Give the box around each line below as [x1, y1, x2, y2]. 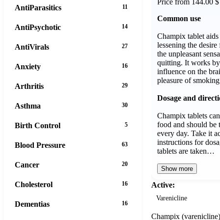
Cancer [15, 160, 39, 169]
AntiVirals [15, 42, 49, 51]
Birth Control [15, 121, 60, 130]
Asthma [15, 101, 41, 110]
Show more [161, 165, 193, 172]
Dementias [15, 199, 50, 208]
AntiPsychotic [15, 23, 61, 31]
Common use [157, 14, 201, 23]
